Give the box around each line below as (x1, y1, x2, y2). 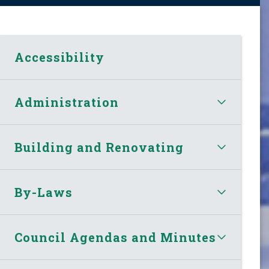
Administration (14, 94, 119, 110)
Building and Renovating (14, 139, 184, 155)
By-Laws (14, 184, 73, 200)
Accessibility (14, 49, 105, 65)
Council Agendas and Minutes (14, 229, 217, 245)
